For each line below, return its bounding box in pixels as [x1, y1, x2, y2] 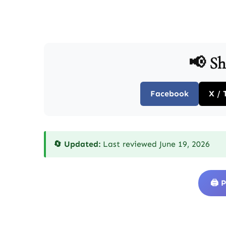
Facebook [150, 89, 189, 98]
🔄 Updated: [53, 139, 100, 149]
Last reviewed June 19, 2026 [100, 139, 210, 149]
